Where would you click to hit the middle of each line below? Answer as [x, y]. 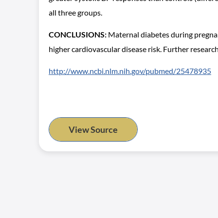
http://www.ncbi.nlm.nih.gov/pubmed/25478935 [130, 71]
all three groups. [75, 12]
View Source [93, 129]
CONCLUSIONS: [78, 34]
